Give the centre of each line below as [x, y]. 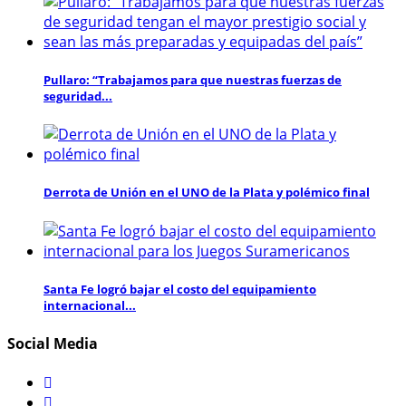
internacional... [90, 305]
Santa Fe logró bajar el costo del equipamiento [180, 289]
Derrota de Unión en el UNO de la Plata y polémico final [207, 193]
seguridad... [78, 96]
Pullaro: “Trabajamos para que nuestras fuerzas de [193, 79]
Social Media [53, 343]
